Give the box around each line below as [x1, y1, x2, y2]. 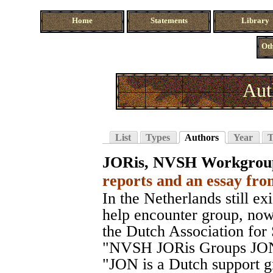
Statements [150, 16, 188, 26]
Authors [185, 132, 219, 143]
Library [241, 16, 269, 26]
